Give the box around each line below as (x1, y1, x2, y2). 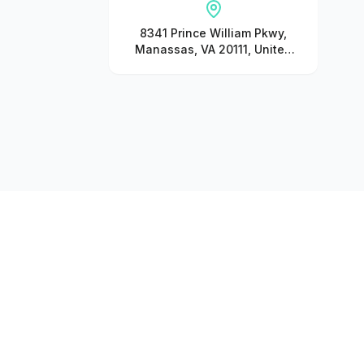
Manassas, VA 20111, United (135, 42, 292, 56)
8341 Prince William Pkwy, (140, 26, 287, 40)
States (195, 58, 232, 72)
